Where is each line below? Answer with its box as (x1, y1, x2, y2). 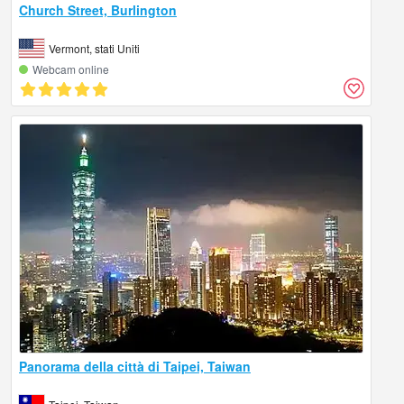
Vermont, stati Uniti (49, 40, 140, 56)
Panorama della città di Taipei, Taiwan (19, 356, 251, 375)
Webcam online (32, 60, 109, 77)
